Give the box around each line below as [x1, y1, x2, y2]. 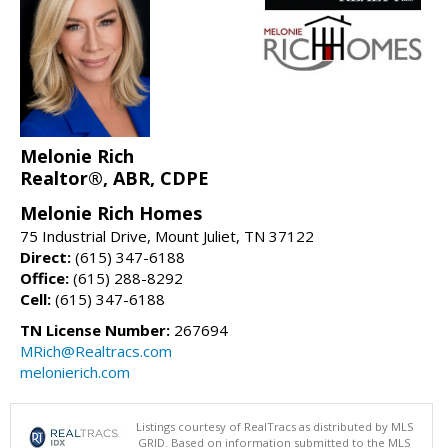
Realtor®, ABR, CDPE [20, 166, 209, 191]
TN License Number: [20, 320, 170, 341]
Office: [20, 268, 69, 289]
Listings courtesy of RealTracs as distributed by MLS [135, 419, 414, 435]
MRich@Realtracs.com [20, 341, 172, 362]
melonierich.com [20, 362, 130, 383]
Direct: [20, 247, 71, 268]
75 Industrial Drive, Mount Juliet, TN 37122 [20, 226, 314, 247]
